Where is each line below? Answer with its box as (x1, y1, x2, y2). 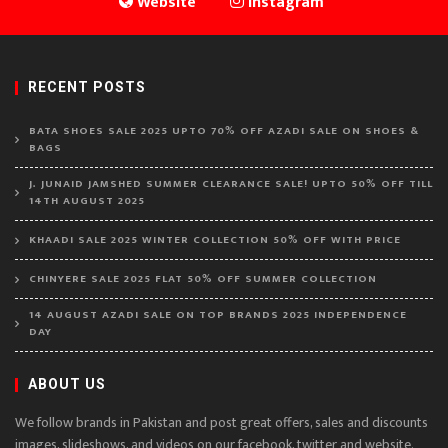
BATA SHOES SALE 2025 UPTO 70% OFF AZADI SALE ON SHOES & (29, 122, 419, 140)
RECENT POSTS (28, 79, 146, 95)
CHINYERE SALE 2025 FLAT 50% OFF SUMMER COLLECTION (29, 270, 377, 288)
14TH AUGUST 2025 (29, 192, 145, 210)
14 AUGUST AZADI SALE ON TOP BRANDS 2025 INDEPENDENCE (29, 306, 407, 324)
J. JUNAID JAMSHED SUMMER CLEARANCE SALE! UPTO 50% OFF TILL (29, 175, 433, 193)
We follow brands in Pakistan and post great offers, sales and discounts (15, 411, 428, 434)
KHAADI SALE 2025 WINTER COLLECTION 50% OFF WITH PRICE (29, 231, 401, 249)
